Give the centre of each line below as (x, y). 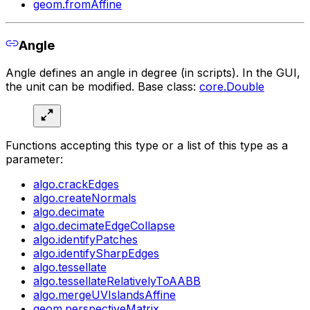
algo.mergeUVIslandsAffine (104, 295)
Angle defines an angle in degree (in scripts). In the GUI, (153, 73)
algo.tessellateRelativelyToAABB (117, 281)
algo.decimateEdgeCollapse (104, 226)
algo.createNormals (85, 198)
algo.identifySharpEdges (96, 254)
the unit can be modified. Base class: (102, 87)
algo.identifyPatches (85, 240)
